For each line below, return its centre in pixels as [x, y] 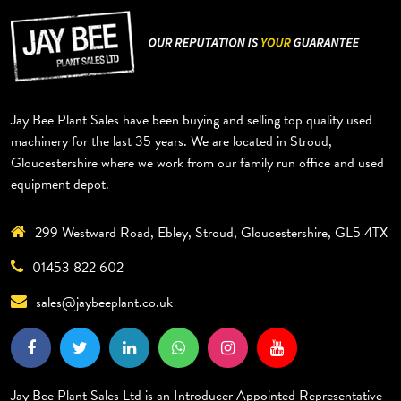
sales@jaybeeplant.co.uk [104, 303]
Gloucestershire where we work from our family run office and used [197, 163]
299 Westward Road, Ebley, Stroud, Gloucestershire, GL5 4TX [211, 233]
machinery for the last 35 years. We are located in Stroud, [171, 142]
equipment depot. [60, 185]
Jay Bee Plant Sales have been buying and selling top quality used [192, 120]
